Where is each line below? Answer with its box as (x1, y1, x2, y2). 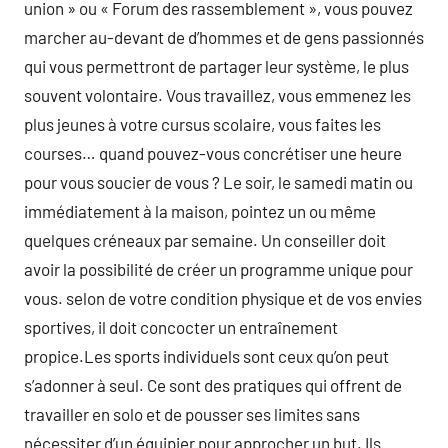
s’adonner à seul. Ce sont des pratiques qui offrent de (24, 374, 402, 395)
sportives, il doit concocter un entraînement (24, 316, 338, 337)
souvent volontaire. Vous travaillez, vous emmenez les (24, 84, 411, 105)
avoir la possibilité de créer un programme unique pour (24, 258, 413, 279)
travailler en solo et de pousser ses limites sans (24, 403, 360, 424)
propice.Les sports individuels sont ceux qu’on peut (24, 345, 389, 366)
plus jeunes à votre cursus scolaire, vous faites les (24, 113, 381, 134)
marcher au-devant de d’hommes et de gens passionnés (24, 26, 424, 47)
